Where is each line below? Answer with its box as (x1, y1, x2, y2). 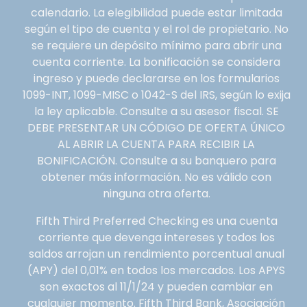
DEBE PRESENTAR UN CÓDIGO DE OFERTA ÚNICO (27, 119, 285, 136)
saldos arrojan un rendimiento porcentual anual (28, 245, 284, 262)
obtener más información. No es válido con (41, 169, 271, 185)
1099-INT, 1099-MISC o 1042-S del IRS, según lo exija (22, 86, 291, 103)
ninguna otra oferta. (102, 185, 210, 201)
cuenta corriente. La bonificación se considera (32, 53, 280, 70)
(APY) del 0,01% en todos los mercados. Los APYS (27, 262, 285, 278)
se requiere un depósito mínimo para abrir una (31, 37, 282, 53)
